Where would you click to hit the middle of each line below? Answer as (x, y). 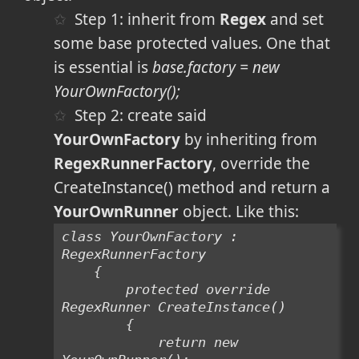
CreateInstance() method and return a (192, 187)
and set (295, 19)
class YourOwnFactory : (149, 236)
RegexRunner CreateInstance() (173, 307)
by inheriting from (248, 139)
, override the (261, 163)
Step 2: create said (141, 115)
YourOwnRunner (116, 211)
